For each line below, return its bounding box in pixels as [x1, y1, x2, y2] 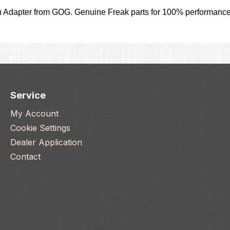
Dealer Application [10, 137, 82, 148]
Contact [10, 151, 41, 162]
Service [10, 90, 46, 101]
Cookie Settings [10, 123, 70, 133]
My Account [10, 108, 59, 119]
